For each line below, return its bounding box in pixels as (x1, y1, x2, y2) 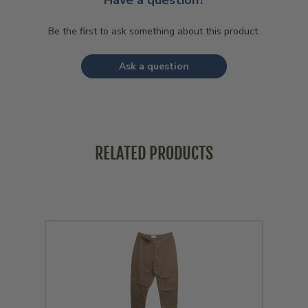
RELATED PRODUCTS (95, 143, 213, 164)
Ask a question (119, 60, 189, 74)
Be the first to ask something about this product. (48, 25, 260, 38)
